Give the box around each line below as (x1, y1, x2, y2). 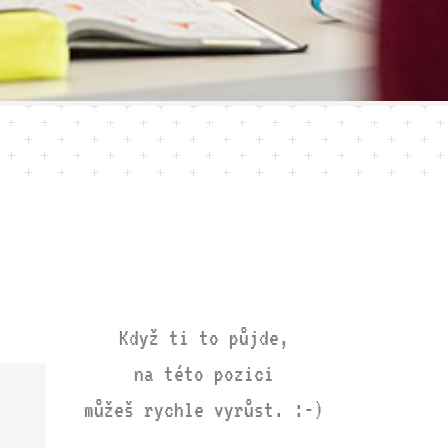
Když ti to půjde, (118, 326, 289, 350)
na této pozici (133, 362, 274, 386)
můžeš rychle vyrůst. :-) (83, 398, 324, 422)
